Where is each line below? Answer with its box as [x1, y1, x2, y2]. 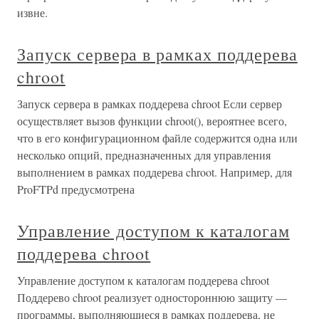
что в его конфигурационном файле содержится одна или [17, 130, 298, 145]
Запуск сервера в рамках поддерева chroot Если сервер [17, 96, 282, 111]
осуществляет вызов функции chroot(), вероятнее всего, [17, 113, 287, 128]
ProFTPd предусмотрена [17, 182, 135, 197]
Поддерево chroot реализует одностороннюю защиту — [17, 290, 287, 305]
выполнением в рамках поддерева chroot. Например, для [17, 164, 292, 179]
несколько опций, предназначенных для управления [17, 147, 271, 162]
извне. [17, 5, 48, 20]
